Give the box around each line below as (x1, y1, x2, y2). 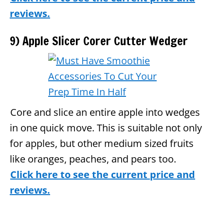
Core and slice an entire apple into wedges (10, 105, 200, 119)
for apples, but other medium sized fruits (10, 136, 194, 150)
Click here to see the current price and (10, 167, 195, 181)
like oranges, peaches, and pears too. (10, 152, 176, 165)
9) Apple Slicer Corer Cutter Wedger (10, 32, 188, 49)
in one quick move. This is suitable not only (10, 121, 202, 134)
